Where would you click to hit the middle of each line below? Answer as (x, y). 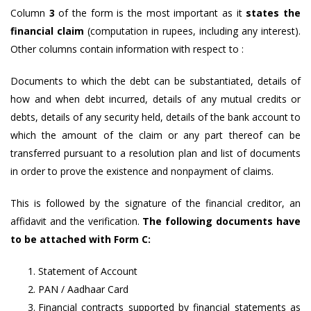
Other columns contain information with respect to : (127, 49)
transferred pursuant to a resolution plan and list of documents (155, 153)
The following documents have (222, 221)
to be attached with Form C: (81, 239)
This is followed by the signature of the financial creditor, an (155, 203)
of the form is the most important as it (150, 13)
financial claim (47, 31)
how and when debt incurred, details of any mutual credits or (155, 99)
